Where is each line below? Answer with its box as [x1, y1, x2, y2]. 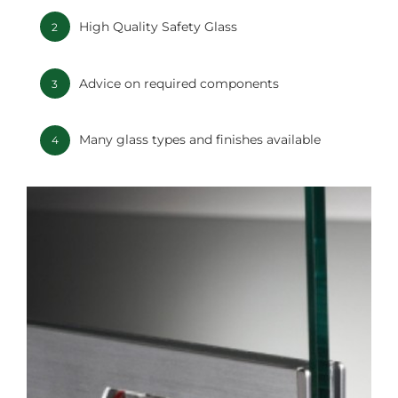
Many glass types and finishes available [78, 131, 321, 148]
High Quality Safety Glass [78, 18, 237, 35]
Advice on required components [78, 75, 279, 92]
